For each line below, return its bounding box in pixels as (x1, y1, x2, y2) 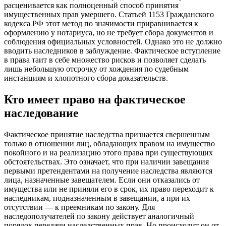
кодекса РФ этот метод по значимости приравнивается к (4, 19, 198, 28)
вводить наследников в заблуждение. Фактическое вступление (4, 46, 220, 55)
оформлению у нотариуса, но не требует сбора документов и (4, 28, 213, 37)
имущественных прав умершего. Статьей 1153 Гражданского (4, 10, 214, 19)
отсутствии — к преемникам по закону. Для (4, 202, 155, 211)
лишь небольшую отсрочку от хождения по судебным (4, 64, 189, 73)
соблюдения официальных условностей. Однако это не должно (4, 37, 222, 46)
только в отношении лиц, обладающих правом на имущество (4, 139, 215, 148)
